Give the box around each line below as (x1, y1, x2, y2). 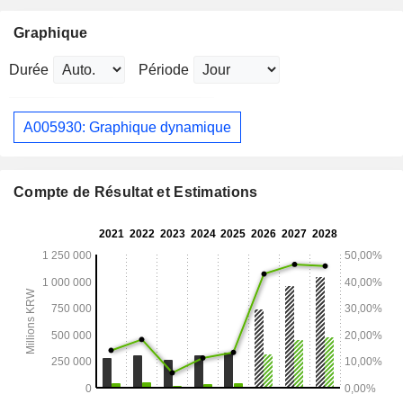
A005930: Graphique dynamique (23, 119, 231, 135)
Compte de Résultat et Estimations (13, 184, 258, 201)
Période (139, 62, 189, 78)
